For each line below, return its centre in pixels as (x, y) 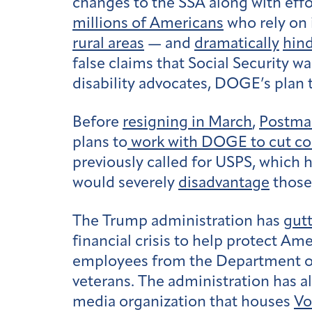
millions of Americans (148, 24)
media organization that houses (183, 302)
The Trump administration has (178, 221)
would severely (125, 183)
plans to (100, 143)
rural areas (108, 45)
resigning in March (187, 123)
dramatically (237, 45)
